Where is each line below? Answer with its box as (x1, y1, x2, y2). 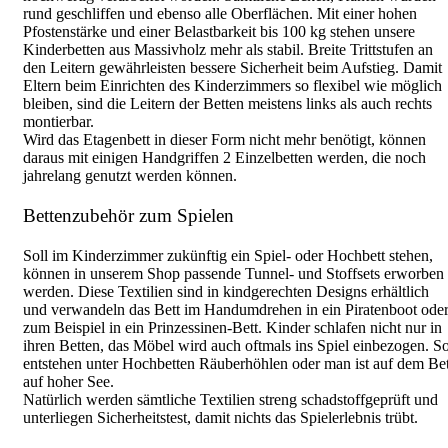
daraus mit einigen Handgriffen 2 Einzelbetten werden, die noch (23, 148, 426, 166)
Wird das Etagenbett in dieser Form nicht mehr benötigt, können (23, 130, 426, 148)
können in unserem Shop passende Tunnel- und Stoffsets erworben (23, 264, 444, 282)
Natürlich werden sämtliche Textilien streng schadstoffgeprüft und (23, 390, 438, 408)
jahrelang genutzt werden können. (23, 166, 237, 184)
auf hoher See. (23, 372, 114, 390)
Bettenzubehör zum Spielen (23, 204, 234, 226)
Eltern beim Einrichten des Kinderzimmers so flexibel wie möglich (23, 76, 442, 94)
